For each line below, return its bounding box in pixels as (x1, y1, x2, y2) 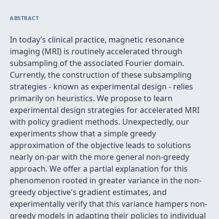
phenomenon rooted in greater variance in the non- (10, 175, 201, 186)
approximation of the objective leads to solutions (10, 140, 191, 151)
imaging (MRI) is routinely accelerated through (10, 46, 182, 57)
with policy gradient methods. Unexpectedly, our (10, 116, 189, 127)
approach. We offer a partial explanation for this (10, 163, 188, 174)
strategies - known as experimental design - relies (10, 81, 193, 92)
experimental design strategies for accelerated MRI (10, 105, 199, 115)
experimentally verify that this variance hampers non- (10, 198, 207, 209)
